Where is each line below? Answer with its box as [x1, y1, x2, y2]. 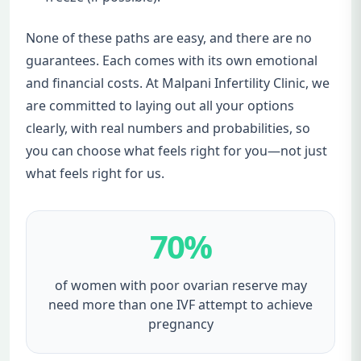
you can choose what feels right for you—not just [26, 141, 327, 160]
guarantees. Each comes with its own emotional [26, 51, 317, 69]
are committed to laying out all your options [26, 96, 294, 114]
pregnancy [147, 314, 214, 333]
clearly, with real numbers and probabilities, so [26, 118, 310, 137]
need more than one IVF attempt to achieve [48, 295, 313, 313]
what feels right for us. [26, 164, 164, 182]
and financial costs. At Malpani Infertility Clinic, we [26, 73, 330, 92]
